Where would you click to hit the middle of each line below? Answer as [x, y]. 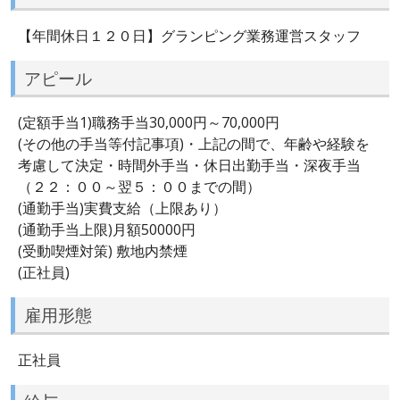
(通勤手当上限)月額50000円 [107, 230]
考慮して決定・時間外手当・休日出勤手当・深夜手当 [189, 166]
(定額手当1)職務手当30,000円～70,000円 [149, 123]
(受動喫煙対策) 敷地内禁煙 [103, 251]
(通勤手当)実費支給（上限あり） [122, 208]
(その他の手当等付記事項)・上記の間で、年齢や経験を [194, 144]
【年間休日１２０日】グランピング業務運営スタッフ [189, 35]
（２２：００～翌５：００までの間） [139, 187]
